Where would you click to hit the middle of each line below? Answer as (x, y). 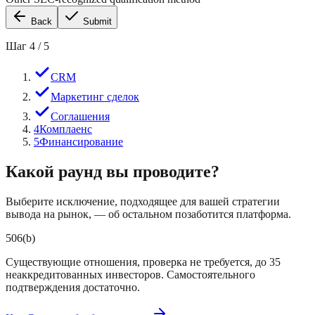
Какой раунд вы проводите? (112, 171)
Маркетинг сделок (95, 96)
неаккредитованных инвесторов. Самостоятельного (130, 274)
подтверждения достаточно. (73, 287)
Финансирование (81, 141)
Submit (96, 21)
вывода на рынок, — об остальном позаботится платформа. (148, 214)
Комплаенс (66, 129)
